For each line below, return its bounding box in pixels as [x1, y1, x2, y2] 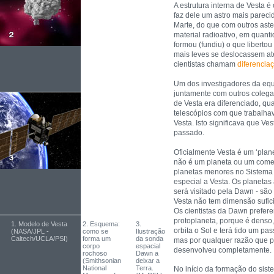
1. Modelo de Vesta [11, 220, 67, 228]
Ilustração [136, 228, 165, 235]
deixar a [136, 257, 160, 264]
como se [83, 228, 108, 235]
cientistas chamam [174, 60, 237, 69]
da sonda [136, 235, 163, 242]
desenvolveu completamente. [174, 245, 272, 254]
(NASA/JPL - [11, 228, 49, 235]
